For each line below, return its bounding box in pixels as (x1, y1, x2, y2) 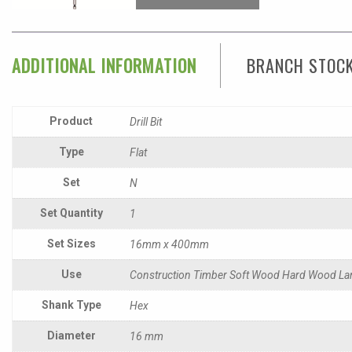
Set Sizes (46, 236, 96, 250)
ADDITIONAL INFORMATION (12, 53, 196, 79)
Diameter (46, 328, 96, 342)
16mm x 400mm (130, 237, 209, 251)
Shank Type (41, 298, 101, 311)
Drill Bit (130, 115, 162, 128)
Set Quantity (39, 206, 103, 219)
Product (49, 114, 93, 127)
